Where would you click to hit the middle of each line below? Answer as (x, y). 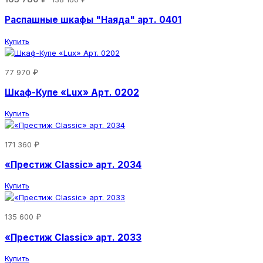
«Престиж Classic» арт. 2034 (73, 165)
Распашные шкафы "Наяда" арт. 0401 (93, 20)
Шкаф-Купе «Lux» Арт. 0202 (72, 92)
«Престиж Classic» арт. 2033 (73, 237)
